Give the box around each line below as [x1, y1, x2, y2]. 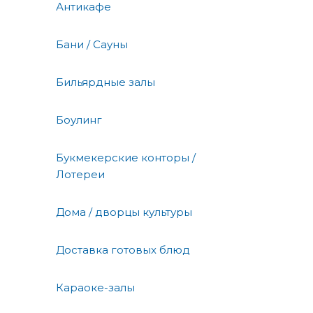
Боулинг [56, 113, 102, 127]
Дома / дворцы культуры [56, 205, 192, 219]
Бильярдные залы [56, 75, 155, 89]
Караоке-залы [56, 281, 135, 295]
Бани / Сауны [56, 38, 128, 52]
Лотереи [56, 168, 105, 182]
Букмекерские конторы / [56, 151, 196, 165]
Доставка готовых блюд [56, 243, 190, 257]
